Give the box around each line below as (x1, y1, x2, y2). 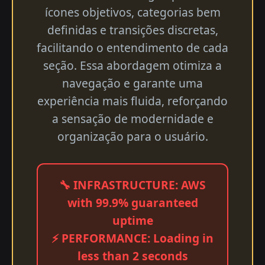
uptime (112, 212, 153, 228)
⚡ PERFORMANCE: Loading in (51, 230, 214, 246)
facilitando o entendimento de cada (37, 39, 228, 56)
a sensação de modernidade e (51, 110, 214, 127)
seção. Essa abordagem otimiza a (43, 57, 222, 73)
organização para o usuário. (57, 128, 208, 144)
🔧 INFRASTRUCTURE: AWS (59, 176, 206, 193)
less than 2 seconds (77, 247, 188, 264)
